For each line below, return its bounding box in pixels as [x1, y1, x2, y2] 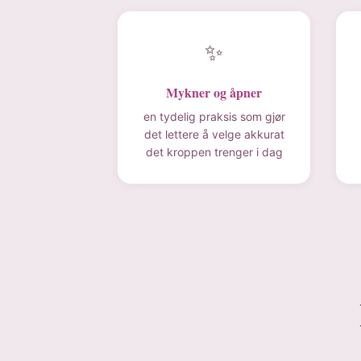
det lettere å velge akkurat [143, 127, 284, 141]
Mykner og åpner [166, 83, 262, 102]
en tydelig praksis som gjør [143, 110, 285, 123]
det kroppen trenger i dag [145, 145, 283, 159]
